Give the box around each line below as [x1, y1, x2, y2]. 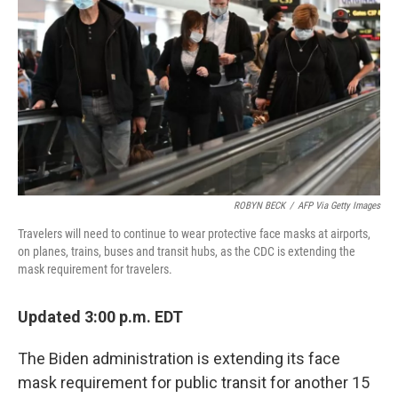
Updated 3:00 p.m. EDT [18, 307, 183, 326]
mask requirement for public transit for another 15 [18, 373, 370, 392]
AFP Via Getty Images [298, 200, 380, 211]
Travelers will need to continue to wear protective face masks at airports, [18, 227, 370, 241]
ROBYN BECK [234, 200, 285, 211]
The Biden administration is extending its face [18, 349, 340, 368]
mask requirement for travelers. [18, 262, 172, 276]
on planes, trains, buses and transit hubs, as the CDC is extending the [18, 244, 355, 259]
